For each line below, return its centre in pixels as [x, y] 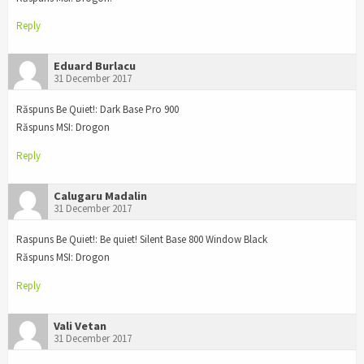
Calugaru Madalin [100, 196]
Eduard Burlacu [95, 66]
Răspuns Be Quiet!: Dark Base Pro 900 [97, 110]
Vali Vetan [80, 325]
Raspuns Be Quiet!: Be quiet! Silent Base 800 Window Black [142, 239]
